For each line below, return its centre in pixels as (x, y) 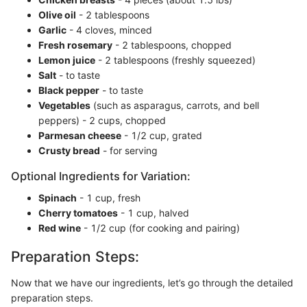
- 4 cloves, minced (109, 30)
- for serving (129, 150)
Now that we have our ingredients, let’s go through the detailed (152, 282)
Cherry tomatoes (78, 213)
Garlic (52, 30)
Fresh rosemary (75, 45)
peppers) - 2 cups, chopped (102, 120)
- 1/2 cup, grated (162, 135)
